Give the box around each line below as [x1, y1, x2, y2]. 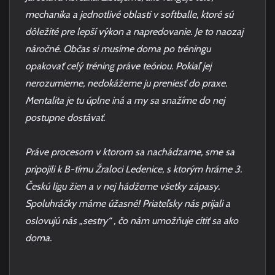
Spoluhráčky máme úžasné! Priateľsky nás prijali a [25, 198, 230, 209]
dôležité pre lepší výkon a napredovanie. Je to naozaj [25, 26, 243, 37]
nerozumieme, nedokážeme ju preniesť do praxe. [25, 77, 227, 89]
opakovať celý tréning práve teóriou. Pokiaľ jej [25, 60, 211, 72]
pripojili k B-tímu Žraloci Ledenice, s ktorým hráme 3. [25, 163, 242, 175]
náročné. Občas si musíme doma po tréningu [25, 43, 211, 55]
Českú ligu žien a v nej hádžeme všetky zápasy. [25, 180, 220, 192]
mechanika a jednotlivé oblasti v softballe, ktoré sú [25, 9, 233, 20]
